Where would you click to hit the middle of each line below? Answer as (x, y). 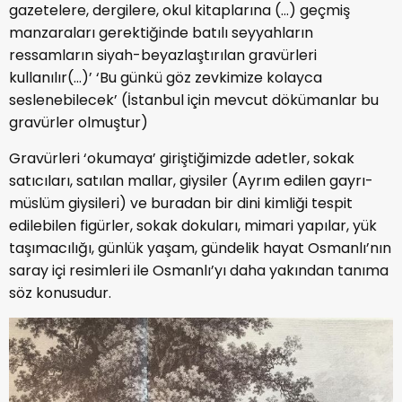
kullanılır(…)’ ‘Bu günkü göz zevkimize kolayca (166, 78)
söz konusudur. (60, 293)
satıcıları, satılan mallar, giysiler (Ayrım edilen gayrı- (191, 181)
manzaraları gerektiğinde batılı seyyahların (161, 33)
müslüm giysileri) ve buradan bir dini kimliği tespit (181, 204)
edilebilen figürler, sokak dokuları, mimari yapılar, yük (193, 226)
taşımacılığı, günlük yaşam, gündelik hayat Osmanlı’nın (200, 249)
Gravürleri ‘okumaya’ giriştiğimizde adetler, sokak (182, 159)
